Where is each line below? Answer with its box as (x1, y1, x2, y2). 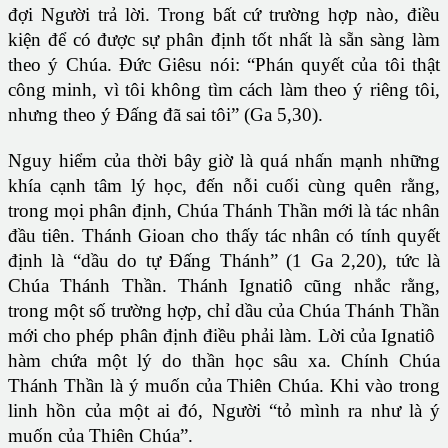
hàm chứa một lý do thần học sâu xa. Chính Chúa (8, 350, 440, 372)
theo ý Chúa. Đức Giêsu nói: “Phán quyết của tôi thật (8, 54, 440, 76)
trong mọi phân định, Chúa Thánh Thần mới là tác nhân (8, 200, 440, 222)
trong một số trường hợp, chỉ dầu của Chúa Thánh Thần (8, 300, 440, 322)
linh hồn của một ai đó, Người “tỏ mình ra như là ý (8, 400, 440, 422)
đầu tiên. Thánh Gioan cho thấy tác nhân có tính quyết (8, 225, 440, 247)
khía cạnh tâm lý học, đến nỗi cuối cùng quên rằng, (8, 175, 440, 197)
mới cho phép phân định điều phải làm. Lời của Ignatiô (8, 325, 440, 347)
